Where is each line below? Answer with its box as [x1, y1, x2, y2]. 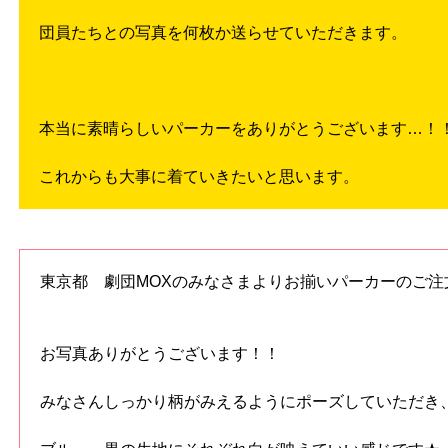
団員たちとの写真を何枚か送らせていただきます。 [39, 24, 407, 42]
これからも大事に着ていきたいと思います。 [39, 168, 359, 186]
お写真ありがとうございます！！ [40, 345, 280, 363]
